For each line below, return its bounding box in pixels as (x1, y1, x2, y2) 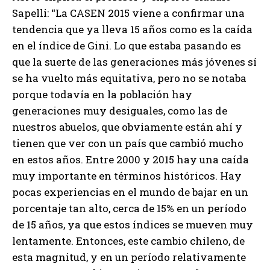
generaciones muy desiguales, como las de (12, 103, 227, 118)
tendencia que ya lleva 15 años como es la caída (12, 22, 253, 36)
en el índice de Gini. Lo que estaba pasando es (12, 38, 241, 52)
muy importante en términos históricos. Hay (12, 168, 242, 183)
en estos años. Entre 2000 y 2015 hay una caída (12, 152, 249, 166)
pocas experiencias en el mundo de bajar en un (12, 184, 248, 199)
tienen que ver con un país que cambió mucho (12, 136, 243, 150)
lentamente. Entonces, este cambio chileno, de (12, 233, 245, 248)
